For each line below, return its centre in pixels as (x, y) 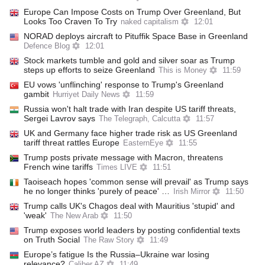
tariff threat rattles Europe (72, 143)
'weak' (35, 215)
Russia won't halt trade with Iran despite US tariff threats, (130, 109)
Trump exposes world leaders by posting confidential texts (132, 230)
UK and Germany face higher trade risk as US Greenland (130, 133)
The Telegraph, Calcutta (140, 119)
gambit (36, 94)
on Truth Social (52, 240)
